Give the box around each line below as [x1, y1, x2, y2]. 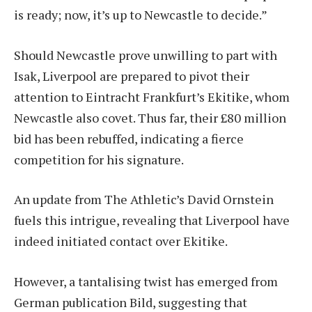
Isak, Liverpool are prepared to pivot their [14, 67, 249, 84]
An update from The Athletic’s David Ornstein [14, 191, 274, 208]
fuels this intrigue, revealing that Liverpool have [14, 212, 290, 229]
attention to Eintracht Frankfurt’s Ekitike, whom [14, 88, 290, 105]
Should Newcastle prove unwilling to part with [14, 46, 277, 63]
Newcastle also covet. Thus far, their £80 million [14, 109, 286, 126]
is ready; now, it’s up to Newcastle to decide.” [14, 6, 267, 23]
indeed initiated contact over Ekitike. [14, 233, 228, 250]
